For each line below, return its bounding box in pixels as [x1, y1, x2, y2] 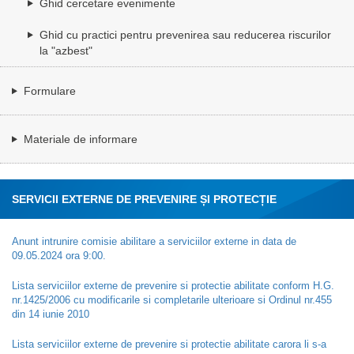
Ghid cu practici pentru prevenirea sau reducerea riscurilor [40, 28, 331, 41]
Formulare [24, 84, 76, 97]
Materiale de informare [24, 132, 137, 145]
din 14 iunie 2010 [12, 307, 92, 320]
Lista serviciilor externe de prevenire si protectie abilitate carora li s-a [12, 337, 326, 350]
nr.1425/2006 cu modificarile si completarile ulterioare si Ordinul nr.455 [12, 293, 332, 306]
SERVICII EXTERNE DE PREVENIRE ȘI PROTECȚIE [12, 192, 277, 205]
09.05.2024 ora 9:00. [12, 249, 106, 262]
